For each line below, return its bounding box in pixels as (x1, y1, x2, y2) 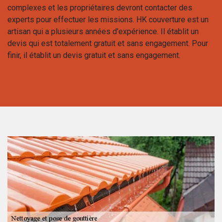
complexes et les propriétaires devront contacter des (7, 2, 192, 12)
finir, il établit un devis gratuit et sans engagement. (7, 50, 180, 60)
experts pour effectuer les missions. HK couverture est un (7, 14, 209, 24)
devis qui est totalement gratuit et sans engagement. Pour (7, 38, 208, 48)
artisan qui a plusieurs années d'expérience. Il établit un (7, 26, 199, 36)
